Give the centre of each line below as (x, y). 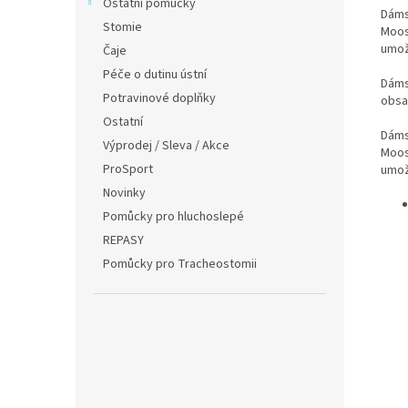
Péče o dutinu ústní (155, 75)
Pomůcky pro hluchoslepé (173, 217)
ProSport (128, 169)
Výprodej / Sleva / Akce (166, 146)
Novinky (124, 193)
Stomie (122, 27)
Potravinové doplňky (159, 98)
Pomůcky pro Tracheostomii (180, 264)
